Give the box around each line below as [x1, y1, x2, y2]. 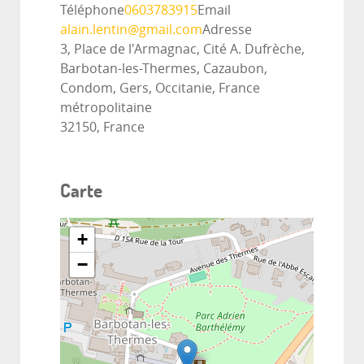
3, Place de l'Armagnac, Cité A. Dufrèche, [60, 41, 305, 57]
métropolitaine [60, 99, 152, 115]
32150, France [60, 119, 145, 135]
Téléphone [60, 2, 124, 18]
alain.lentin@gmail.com [60, 21, 202, 37]
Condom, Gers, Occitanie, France [60, 80, 260, 96]
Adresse [202, 21, 252, 37]
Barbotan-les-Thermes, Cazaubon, [60, 60, 267, 76]
